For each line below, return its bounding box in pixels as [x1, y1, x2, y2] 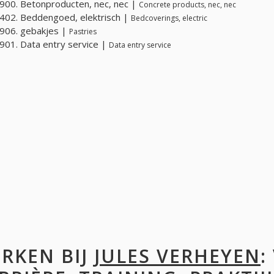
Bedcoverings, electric [131, 12, 207, 23]
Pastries [69, 26, 97, 37]
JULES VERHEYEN [94, 243, 261, 269]
